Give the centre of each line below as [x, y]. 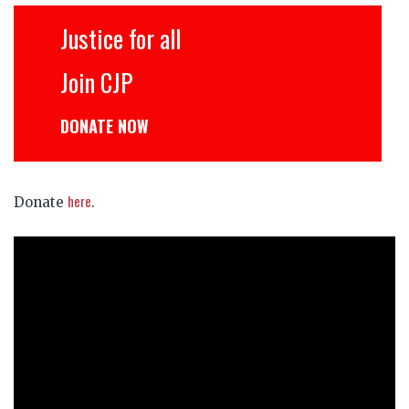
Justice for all [92, 38]
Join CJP [68, 82]
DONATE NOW [76, 126]
